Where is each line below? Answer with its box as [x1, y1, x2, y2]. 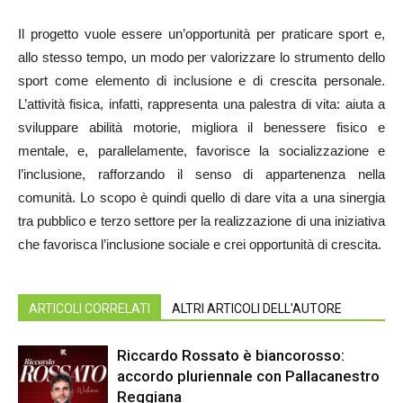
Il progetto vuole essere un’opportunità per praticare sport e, [18, 26, 385, 42]
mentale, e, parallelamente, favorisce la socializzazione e [18, 143, 385, 159]
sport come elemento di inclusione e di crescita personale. [18, 73, 385, 89]
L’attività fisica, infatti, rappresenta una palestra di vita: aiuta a [18, 96, 385, 112]
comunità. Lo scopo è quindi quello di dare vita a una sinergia [18, 190, 385, 206]
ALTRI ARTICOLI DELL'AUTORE [172, 301, 342, 317]
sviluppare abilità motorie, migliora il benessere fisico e [18, 120, 385, 136]
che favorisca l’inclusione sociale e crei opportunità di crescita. [18, 237, 381, 253]
